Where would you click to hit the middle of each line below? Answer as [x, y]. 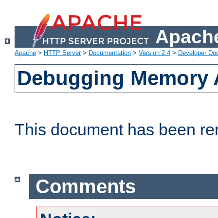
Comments [85, 186]
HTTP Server [62, 53]
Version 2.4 [154, 53]
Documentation [110, 53]
